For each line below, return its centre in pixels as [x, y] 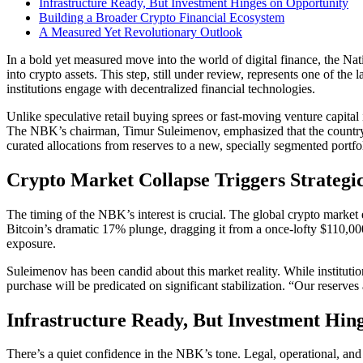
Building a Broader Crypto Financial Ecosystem [162, 17]
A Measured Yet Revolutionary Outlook [141, 32]
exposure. [31, 243]
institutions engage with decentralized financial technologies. [161, 88]
